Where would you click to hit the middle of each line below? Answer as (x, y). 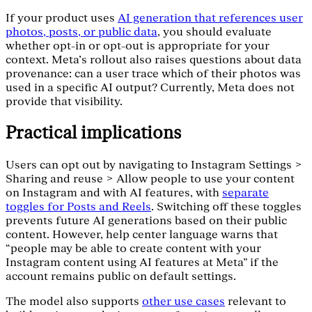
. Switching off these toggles (226, 206)
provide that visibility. (64, 101)
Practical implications (93, 133)
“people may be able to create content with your (133, 248)
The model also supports (74, 301)
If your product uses (62, 18)
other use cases (184, 301)
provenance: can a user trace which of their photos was (153, 73)
